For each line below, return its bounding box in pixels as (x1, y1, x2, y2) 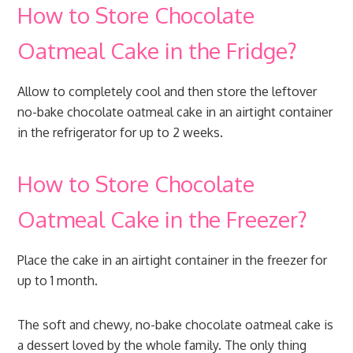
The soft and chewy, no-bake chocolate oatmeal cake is (17, 317, 334, 333)
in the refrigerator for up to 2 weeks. (17, 124, 224, 141)
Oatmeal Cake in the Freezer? (17, 205, 308, 234)
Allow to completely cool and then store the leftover (17, 84, 318, 100)
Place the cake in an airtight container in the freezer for (17, 252, 328, 269)
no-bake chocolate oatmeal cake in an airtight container (17, 104, 333, 121)
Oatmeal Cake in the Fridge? (17, 36, 298, 65)
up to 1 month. (17, 273, 98, 289)
